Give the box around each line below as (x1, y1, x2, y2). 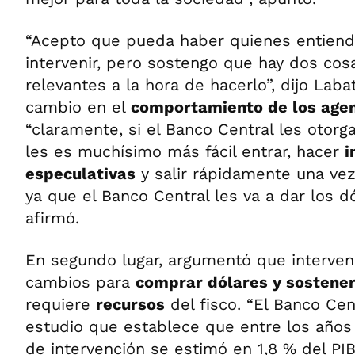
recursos (96, 295, 165, 314)
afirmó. (25, 208, 79, 227)
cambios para (25, 273, 136, 292)
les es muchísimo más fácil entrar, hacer (25, 142, 345, 161)
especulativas (25, 164, 136, 183)
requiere (25, 295, 96, 314)
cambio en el (25, 97, 131, 116)
